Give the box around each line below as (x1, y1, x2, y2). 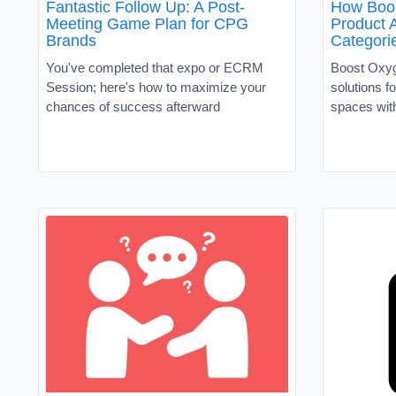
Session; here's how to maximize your (46, 79, 266, 95)
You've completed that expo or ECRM (46, 59, 263, 75)
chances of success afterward (46, 98, 220, 114)
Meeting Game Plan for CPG (46, 14, 248, 33)
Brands (46, 31, 96, 49)
